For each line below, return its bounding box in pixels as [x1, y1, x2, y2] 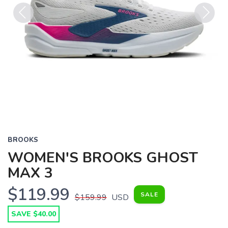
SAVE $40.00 [11, 209, 56, 219]
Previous [13, 23, 45, 35]
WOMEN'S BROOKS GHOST [8, 148, 198, 167]
